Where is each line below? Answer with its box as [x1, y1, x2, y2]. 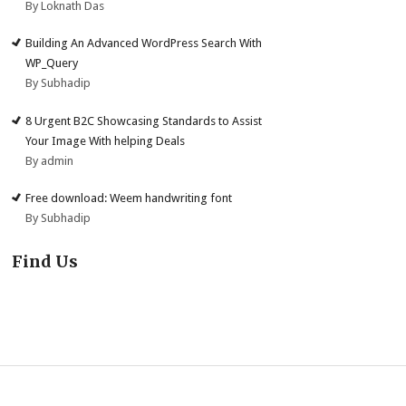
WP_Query [25, 56, 79, 71]
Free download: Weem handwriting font [25, 191, 233, 206]
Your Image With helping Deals [25, 133, 186, 148]
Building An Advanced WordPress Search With [25, 36, 263, 51]
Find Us [12, 251, 79, 273]
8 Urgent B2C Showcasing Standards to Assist [25, 113, 263, 128]
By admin [25, 153, 74, 168]
